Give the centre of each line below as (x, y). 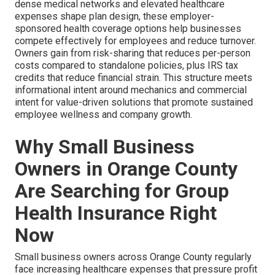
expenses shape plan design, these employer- (114, 17)
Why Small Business (105, 147)
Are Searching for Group (122, 191)
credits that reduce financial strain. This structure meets (134, 78)
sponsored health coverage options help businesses (128, 29)
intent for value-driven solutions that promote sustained (134, 103)
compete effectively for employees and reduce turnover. (135, 41)
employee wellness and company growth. (103, 115)
